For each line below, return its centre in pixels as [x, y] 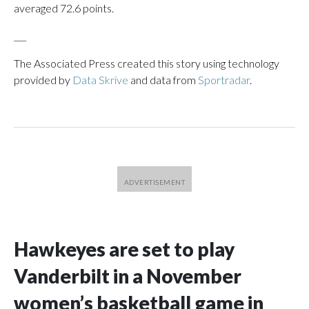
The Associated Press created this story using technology [147, 63]
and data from [163, 80]
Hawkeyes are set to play [124, 249]
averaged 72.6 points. [64, 8]
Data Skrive [100, 80]
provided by [43, 80]
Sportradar [224, 80]
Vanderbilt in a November [128, 276]
